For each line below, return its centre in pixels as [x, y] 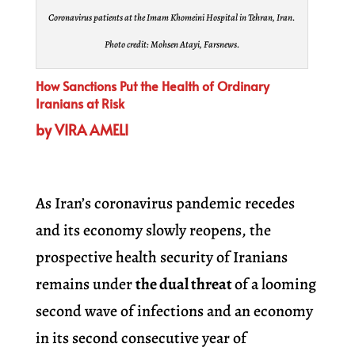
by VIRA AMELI [82, 130]
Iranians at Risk [80, 103]
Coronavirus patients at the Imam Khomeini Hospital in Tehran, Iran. [172, 18]
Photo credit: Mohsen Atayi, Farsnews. [172, 45]
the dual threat [185, 284]
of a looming [275, 284]
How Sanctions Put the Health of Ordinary [152, 86]
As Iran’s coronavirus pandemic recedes [165, 204]
